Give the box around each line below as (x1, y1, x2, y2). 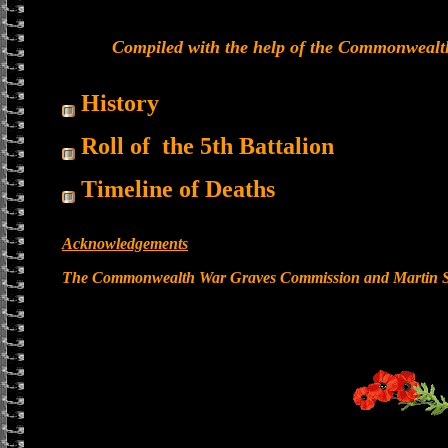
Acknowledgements (62, 235, 188, 252)
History (75, 90, 159, 116)
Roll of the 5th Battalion (75, 133, 334, 159)
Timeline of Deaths (75, 176, 275, 202)
